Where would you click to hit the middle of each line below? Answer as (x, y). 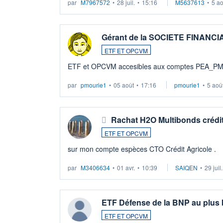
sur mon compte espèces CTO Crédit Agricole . (142, 149)
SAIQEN (186, 167)
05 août (124, 85)
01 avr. (126, 167)
